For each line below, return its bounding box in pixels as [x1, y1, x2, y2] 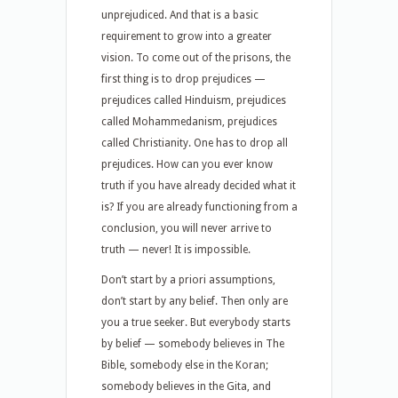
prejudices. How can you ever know [101, 158, 273, 171]
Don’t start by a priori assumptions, [101, 274, 275, 286]
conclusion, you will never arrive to [101, 222, 272, 235]
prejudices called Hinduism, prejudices [101, 94, 286, 107]
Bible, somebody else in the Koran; [101, 359, 268, 371]
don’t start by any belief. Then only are [101, 295, 288, 307]
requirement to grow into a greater [101, 30, 272, 43]
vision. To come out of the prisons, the [101, 52, 291, 64]
